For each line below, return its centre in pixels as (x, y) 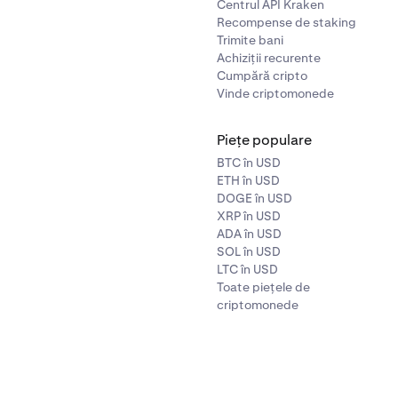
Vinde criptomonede (275, 93)
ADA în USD (249, 234)
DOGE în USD (255, 198)
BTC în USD (249, 163)
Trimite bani (250, 40)
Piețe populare (264, 140)
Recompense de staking (287, 22)
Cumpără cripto (262, 76)
